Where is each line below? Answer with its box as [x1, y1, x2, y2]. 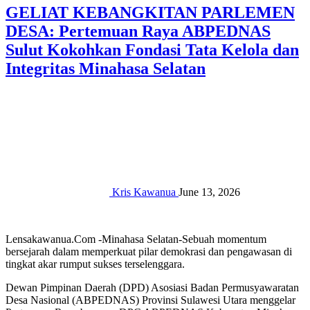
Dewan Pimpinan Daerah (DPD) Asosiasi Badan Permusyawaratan [6, 281, 299, 293]
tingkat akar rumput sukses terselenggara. [6, 257, 185, 270]
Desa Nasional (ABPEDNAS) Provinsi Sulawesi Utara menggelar [6, 293, 295, 306]
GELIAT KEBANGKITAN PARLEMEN [6, 3, 295, 21]
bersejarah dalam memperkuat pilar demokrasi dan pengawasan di [6, 245, 292, 257]
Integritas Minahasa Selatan [6, 60, 206, 77]
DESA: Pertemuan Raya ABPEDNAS [6, 22, 271, 40]
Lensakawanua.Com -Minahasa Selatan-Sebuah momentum [6, 232, 266, 245]
